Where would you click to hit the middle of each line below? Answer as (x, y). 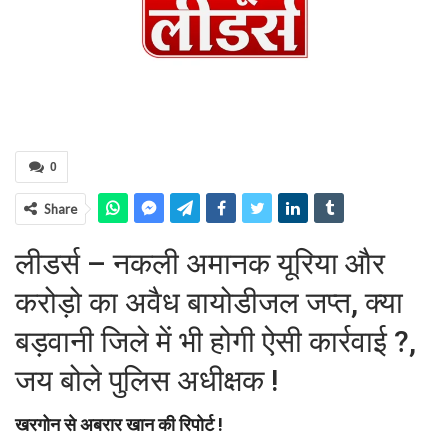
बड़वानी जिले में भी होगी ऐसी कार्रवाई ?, (215, 342)
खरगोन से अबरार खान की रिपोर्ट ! (119, 425)
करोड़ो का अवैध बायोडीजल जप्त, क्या (209, 303)
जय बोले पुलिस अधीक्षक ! (146, 381)
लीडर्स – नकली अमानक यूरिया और (200, 264)
